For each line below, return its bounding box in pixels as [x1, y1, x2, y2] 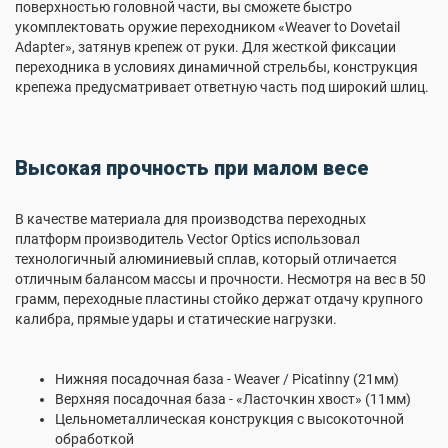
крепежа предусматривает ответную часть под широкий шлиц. [15, 79, 429, 95]
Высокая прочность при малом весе [15, 156, 369, 180]
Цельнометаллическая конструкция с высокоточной [55, 411, 404, 427]
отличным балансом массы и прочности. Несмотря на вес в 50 [15, 271, 426, 287]
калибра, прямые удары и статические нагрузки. [15, 311, 337, 327]
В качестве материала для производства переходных [15, 211, 366, 227]
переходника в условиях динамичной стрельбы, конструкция [15, 59, 418, 75]
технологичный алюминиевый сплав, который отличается [15, 251, 397, 267]
